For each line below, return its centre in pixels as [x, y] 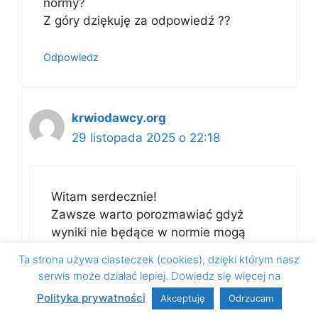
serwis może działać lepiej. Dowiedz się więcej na [159, 276]
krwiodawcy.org [119, 117]
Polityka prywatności [91, 298]
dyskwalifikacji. [94, 268]
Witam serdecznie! [104, 197]
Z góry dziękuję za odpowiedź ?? [137, 21]
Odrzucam [251, 298]
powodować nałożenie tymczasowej [154, 250]
